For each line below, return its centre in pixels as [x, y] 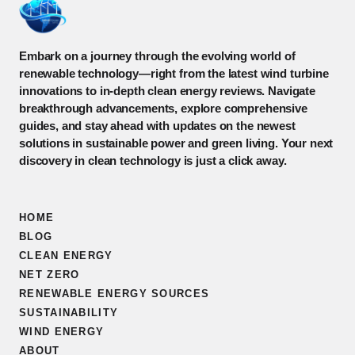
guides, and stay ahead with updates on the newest [157, 126]
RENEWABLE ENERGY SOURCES [115, 294]
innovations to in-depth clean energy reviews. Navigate [167, 91]
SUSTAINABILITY [69, 313]
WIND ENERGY [62, 332]
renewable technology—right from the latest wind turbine [174, 73]
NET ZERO [50, 275]
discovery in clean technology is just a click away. [153, 160]
